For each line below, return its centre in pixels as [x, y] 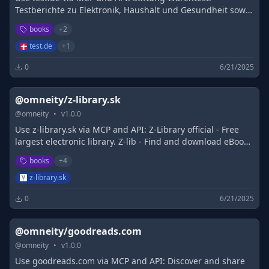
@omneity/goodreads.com [78, 231]
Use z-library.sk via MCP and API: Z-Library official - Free [127, 129]
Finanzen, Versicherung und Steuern [89, 22]
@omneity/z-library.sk [68, 100]
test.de [41, 46]
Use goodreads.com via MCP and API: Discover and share [130, 261]
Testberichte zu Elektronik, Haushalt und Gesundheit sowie [134, 10]
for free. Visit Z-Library [60, 153]
